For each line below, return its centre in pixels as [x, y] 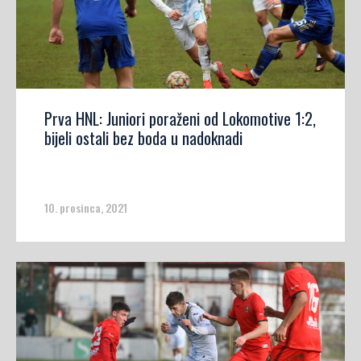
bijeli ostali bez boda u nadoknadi [143, 138]
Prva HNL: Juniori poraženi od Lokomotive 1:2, [180, 119]
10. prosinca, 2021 [86, 208]
